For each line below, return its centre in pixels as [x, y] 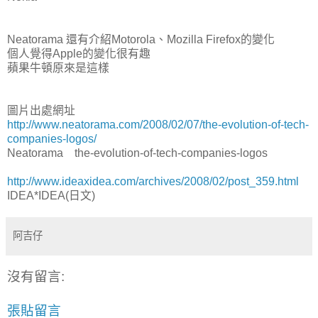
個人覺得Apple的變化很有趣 [79, 53]
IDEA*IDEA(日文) [51, 195]
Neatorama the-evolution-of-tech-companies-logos [137, 153]
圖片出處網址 [41, 110]
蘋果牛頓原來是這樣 [58, 67]
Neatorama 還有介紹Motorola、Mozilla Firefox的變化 [141, 39]
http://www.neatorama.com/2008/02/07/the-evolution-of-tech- [158, 124]
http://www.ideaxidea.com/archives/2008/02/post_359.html [153, 181]
